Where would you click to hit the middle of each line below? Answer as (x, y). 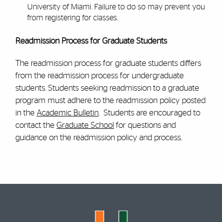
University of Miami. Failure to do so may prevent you (116, 7)
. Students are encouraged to (149, 113)
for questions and (145, 125)
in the (26, 113)
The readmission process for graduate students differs (108, 63)
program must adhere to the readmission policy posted (110, 101)
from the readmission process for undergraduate (99, 76)
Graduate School (85, 125)
